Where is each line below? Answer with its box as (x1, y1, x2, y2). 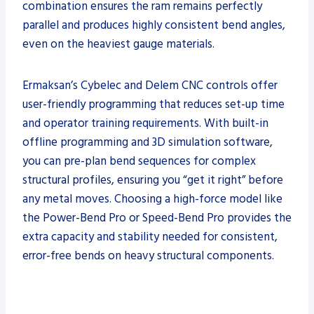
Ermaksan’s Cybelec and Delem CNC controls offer (22, 76, 278, 94)
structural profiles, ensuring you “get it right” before (22, 171, 283, 189)
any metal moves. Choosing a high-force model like (22, 190, 282, 207)
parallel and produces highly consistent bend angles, (22, 16, 285, 34)
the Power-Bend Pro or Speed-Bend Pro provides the (22, 209, 292, 226)
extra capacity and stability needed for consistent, (22, 228, 278, 245)
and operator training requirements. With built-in (22, 114, 268, 132)
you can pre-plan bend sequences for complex (22, 152, 256, 170)
